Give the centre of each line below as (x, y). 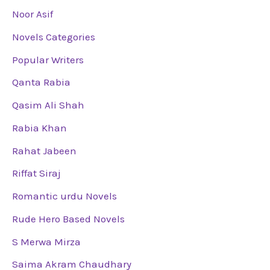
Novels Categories (54, 36)
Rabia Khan (39, 127)
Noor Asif (33, 14)
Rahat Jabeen (44, 150)
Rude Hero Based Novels (68, 218)
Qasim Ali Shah (48, 105)
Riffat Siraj (36, 173)
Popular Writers (48, 59)
